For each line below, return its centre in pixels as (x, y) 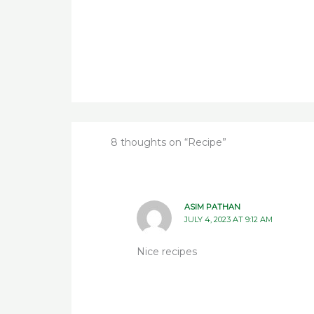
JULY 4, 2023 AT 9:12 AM (228, 220)
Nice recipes (167, 251)
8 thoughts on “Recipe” (168, 143)
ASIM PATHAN (212, 207)
